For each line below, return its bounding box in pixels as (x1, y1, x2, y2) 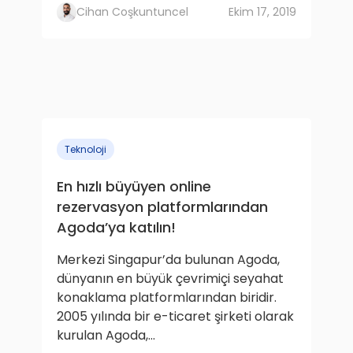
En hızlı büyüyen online (57, 176, 211, 196)
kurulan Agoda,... (57, 326, 155, 344)
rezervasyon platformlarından (57, 197, 268, 217)
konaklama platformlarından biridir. (57, 288, 277, 307)
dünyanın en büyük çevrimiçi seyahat (57, 269, 284, 288)
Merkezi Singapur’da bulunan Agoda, (57, 251, 280, 269)
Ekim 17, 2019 (229, 4, 296, 20)
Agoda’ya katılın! (57, 217, 176, 237)
